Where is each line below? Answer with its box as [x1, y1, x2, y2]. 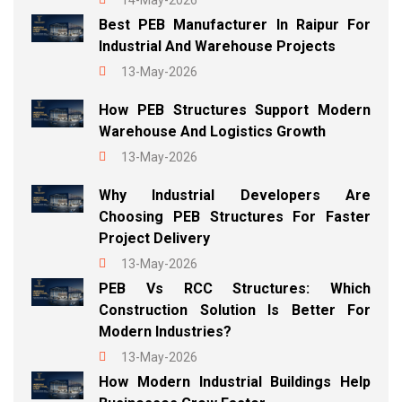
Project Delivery [99, 230, 210, 248]
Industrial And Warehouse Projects [99, 38, 336, 56]
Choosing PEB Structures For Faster [99, 208, 371, 226]
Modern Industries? [99, 323, 232, 341]
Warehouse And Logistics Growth [99, 123, 326, 141]
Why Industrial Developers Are [99, 187, 371, 205]
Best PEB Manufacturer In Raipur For [99, 16, 371, 34]
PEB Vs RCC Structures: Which [99, 280, 371, 298]
